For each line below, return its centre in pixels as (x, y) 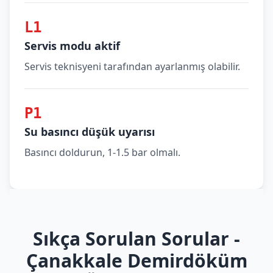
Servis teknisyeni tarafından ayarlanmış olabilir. (132, 66)
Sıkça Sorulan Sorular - (136, 239)
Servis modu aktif (72, 46)
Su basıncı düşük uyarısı (90, 132)
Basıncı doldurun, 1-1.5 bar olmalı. (102, 152)
